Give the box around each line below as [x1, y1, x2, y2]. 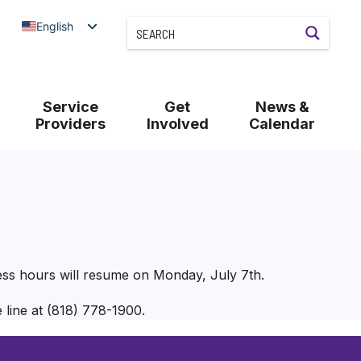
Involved [146, 115, 209, 132]
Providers [35, 115, 106, 132]
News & [255, 98, 309, 115]
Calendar [249, 115, 316, 132]
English [35, 19, 73, 33]
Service [42, 98, 98, 115]
